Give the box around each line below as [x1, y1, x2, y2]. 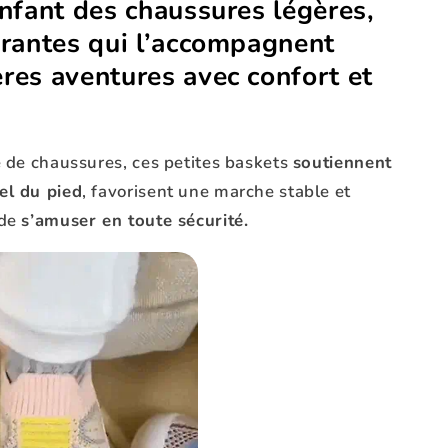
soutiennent [292, 151, 392, 175]
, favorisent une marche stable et [82, 180, 352, 204]
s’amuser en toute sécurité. [21, 209, 249, 233]
